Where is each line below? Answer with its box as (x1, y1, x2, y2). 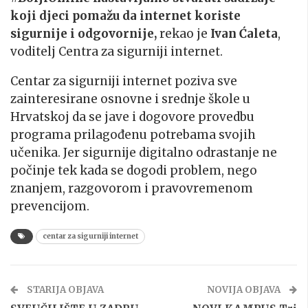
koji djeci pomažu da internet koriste (10, 8, 241, 23)
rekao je (157, 25, 210, 41)
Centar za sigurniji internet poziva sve (10, 73, 237, 89)
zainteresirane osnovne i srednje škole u (10, 91, 250, 107)
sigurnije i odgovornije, (10, 25, 157, 41)
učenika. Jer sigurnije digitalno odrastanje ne (10, 144, 277, 160)
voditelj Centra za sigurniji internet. (10, 43, 223, 59)
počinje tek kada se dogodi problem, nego (10, 162, 257, 178)
